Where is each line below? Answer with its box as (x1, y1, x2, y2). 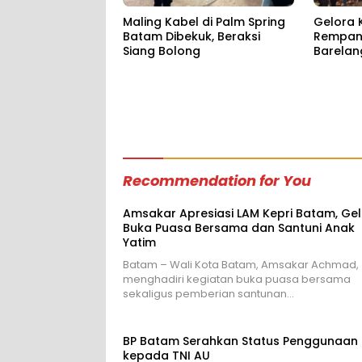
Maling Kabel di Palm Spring (123, 14, 285, 31)
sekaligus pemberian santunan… (123, 285, 294, 301)
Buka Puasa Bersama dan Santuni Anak (123, 219, 355, 236)
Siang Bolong (123, 43, 200, 60)
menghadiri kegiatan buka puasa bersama (123, 271, 351, 287)
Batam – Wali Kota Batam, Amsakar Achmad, (123, 256, 359, 272)
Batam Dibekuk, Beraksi (123, 28, 260, 45)
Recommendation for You (123, 170, 311, 191)
